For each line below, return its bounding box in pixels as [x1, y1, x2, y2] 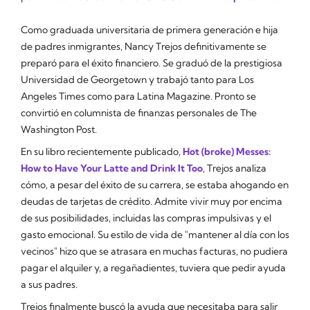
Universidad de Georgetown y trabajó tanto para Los [21, 73, 254, 86]
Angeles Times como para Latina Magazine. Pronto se [21, 90, 256, 102]
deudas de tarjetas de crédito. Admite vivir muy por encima [21, 195, 282, 208]
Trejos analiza [207, 162, 266, 174]
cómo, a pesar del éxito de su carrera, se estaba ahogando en [21, 179, 289, 191]
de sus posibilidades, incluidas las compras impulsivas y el [21, 212, 271, 224]
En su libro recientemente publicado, [21, 145, 183, 158]
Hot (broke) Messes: [183, 145, 271, 158]
